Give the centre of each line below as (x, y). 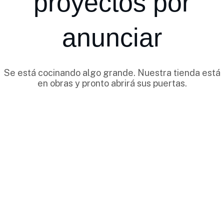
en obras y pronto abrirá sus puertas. (112, 83)
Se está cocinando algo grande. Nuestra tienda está (112, 73)
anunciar (112, 37)
